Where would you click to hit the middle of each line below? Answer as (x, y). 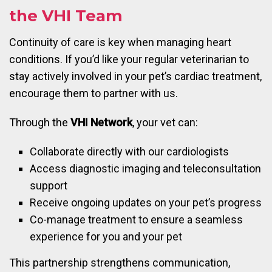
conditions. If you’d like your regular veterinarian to (129, 59)
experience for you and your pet (106, 236)
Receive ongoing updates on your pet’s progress (146, 202)
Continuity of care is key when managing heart (120, 42)
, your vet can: (165, 122)
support (49, 185)
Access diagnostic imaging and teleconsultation (146, 168)
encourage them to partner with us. (93, 93)
